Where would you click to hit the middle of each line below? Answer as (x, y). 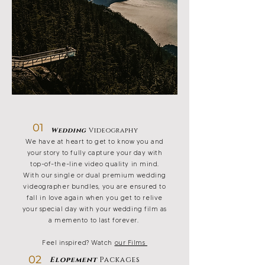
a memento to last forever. (95, 220)
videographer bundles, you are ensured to (95, 186)
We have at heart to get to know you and (95, 141)
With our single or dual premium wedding (95, 175)
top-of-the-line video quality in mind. (95, 164)
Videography (112, 130)
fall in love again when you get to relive (95, 198)
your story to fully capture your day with (95, 153)
